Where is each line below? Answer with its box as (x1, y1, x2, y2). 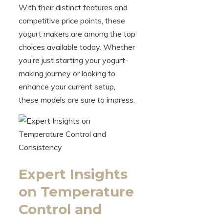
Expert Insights (19, 166, 128, 183)
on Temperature (19, 183, 134, 200)
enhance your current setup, (19, 82, 115, 92)
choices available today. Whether (19, 42, 135, 52)
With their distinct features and (19, 2, 128, 13)
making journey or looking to (19, 68, 115, 79)
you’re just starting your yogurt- (19, 55, 129, 66)
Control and (19, 201, 102, 218)
